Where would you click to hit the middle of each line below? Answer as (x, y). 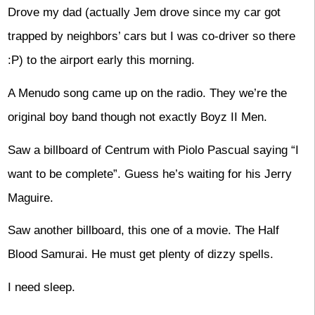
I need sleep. (41, 288)
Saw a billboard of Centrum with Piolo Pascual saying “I (153, 150)
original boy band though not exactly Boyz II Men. (137, 117)
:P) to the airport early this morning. (101, 60)
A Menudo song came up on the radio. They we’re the (147, 93)
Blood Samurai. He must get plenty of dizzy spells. (140, 255)
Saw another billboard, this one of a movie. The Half (143, 231)
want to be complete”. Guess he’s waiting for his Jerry (149, 174)
